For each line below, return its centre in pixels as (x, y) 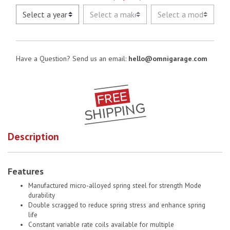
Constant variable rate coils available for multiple (101, 224)
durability (42, 195)
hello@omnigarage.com (168, 58)
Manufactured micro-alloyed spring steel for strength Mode (115, 185)
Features (26, 171)
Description (33, 136)
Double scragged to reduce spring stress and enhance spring (117, 205)
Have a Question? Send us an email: (72, 58)
